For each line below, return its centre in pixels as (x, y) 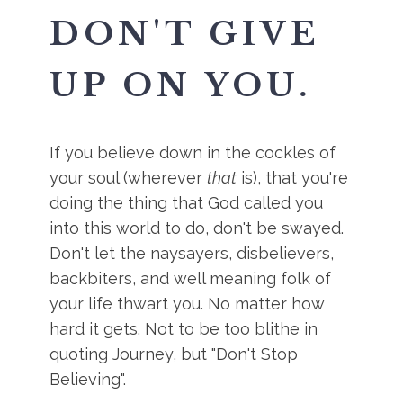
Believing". (88, 379)
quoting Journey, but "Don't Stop (174, 354)
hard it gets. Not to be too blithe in (184, 329)
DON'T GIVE (185, 34)
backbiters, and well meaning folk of (191, 278)
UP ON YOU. (181, 85)
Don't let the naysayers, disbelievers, (192, 253)
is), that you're (293, 178)
